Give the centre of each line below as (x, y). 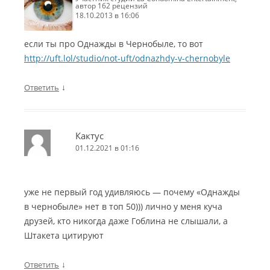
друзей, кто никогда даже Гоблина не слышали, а (126, 221)
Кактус (89, 136)
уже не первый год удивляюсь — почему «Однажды (132, 192)
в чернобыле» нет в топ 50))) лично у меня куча (123, 207)
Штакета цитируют (64, 236)
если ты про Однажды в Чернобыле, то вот (114, 44)
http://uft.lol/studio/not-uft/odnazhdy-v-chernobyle (127, 58)
